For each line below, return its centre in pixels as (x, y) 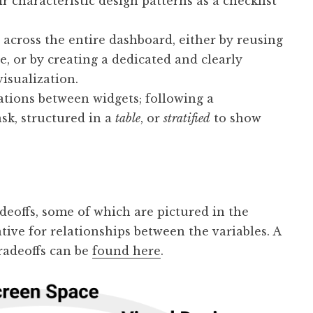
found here (126, 251)
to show (236, 118)
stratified (187, 118)
